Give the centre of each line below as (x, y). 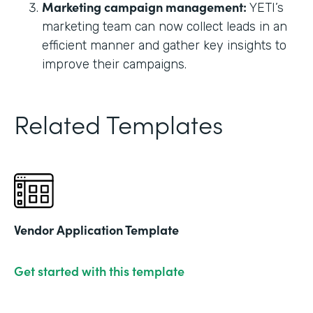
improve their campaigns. (114, 64)
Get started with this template (99, 270)
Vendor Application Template (96, 229)
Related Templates (118, 123)
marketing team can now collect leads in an (165, 26)
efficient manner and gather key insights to (164, 45)
